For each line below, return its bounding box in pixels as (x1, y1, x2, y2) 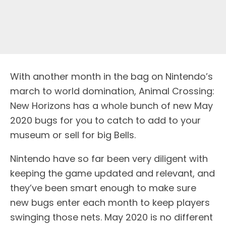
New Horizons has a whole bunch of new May (10, 99, 213, 112)
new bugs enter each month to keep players (10, 196, 210, 209)
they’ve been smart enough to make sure (10, 181, 196, 194)
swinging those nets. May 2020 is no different (10, 210, 213, 223)
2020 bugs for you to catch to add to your (10, 114, 201, 127)
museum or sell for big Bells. (10, 128, 136, 141)
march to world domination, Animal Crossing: (10, 84, 214, 97)
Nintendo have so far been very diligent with (10, 152, 208, 165)
